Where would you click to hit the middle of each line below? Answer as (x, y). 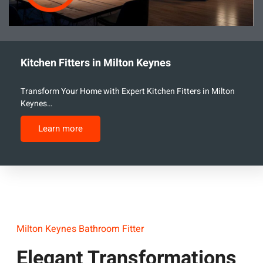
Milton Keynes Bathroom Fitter (80, 229)
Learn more (60, 128)
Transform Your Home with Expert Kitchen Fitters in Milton (128, 91)
